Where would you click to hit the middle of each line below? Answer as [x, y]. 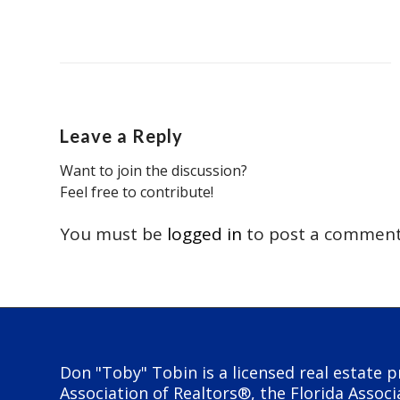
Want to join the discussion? [154, 171]
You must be [113, 234]
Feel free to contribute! [137, 192]
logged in [204, 234]
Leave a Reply [121, 136]
